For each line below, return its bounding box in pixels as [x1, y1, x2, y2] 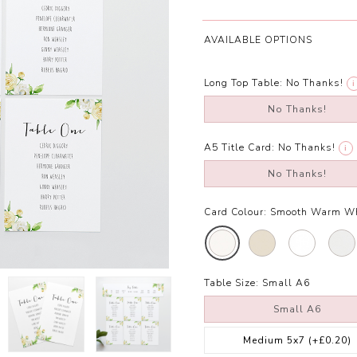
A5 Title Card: [204, 141, 275, 155]
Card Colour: [204, 206, 267, 219]
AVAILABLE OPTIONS [204, 33, 312, 47]
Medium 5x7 [242, 334, 308, 347]
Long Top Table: [204, 76, 283, 90]
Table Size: [204, 277, 259, 290]
